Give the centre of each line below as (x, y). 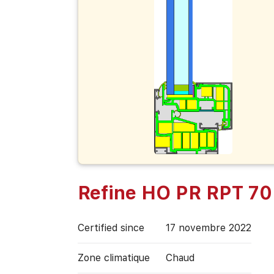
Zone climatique (113, 257)
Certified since (111, 228)
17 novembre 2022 (208, 228)
